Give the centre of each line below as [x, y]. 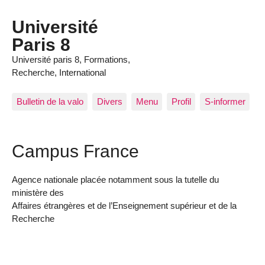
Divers [109, 101]
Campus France [75, 151]
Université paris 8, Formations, [71, 60]
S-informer [225, 101]
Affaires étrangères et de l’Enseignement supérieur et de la [124, 205]
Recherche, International [59, 73]
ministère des [38, 192]
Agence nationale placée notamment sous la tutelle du [115, 179]
